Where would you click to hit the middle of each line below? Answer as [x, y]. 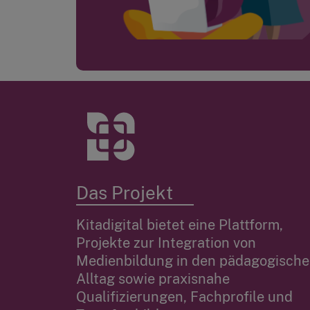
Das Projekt [124, 193]
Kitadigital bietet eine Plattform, [179, 225]
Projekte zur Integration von [166, 243]
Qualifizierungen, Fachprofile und [184, 297]
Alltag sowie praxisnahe [153, 279]
